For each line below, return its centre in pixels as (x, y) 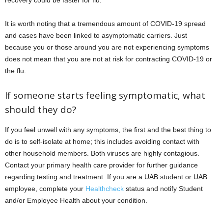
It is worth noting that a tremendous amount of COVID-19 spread (105, 24)
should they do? (41, 110)
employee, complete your (45, 189)
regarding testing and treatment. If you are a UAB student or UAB (106, 177)
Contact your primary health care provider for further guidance (101, 165)
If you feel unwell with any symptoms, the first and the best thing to (108, 130)
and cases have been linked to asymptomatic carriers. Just (96, 36)
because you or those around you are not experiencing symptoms (107, 47)
